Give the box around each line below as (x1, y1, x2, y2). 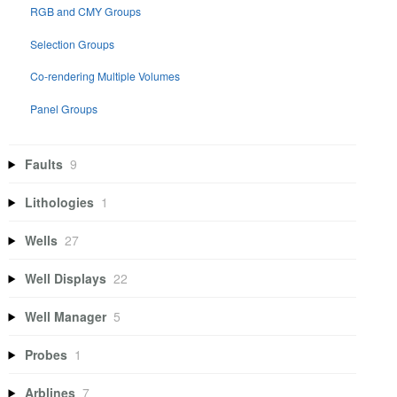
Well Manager (25, 307, 107, 325)
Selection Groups (30, 35, 115, 51)
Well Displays (25, 269, 107, 287)
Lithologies (25, 192, 95, 211)
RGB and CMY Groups (30, 4, 142, 19)
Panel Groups (30, 100, 98, 116)
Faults (25, 154, 64, 173)
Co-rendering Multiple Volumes (30, 68, 181, 84)
